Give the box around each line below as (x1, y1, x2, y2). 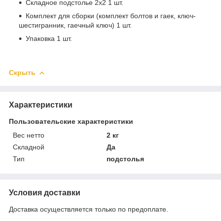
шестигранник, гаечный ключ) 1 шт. (19, 21, 132, 29)
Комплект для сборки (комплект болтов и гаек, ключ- (26, 11, 196, 20)
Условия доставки (9, 188, 80, 197)
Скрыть (9, 68, 36, 76)
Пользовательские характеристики (9, 117, 133, 125)
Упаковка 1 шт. (26, 34, 72, 42)
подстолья (107, 154, 145, 163)
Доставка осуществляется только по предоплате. (9, 205, 168, 213)
